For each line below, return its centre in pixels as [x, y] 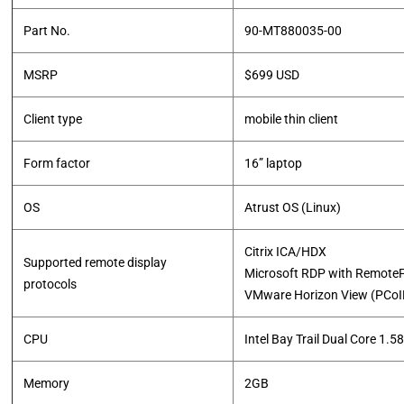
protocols [50, 284]
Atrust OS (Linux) [293, 207]
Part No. [47, 31]
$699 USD [272, 75]
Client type [53, 119]
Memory [47, 383]
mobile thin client [292, 119]
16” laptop [274, 163]
